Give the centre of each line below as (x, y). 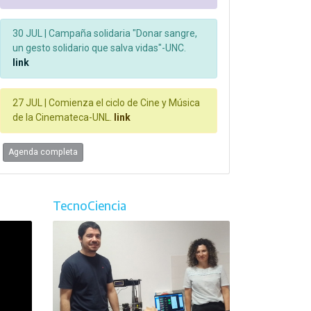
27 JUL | (30, 103)
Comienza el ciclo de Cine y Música (123, 103)
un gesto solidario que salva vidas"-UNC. (99, 48)
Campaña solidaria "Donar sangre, (122, 34)
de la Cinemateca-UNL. (62, 118)
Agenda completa (43, 152)
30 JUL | (30, 34)
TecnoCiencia (90, 206)
